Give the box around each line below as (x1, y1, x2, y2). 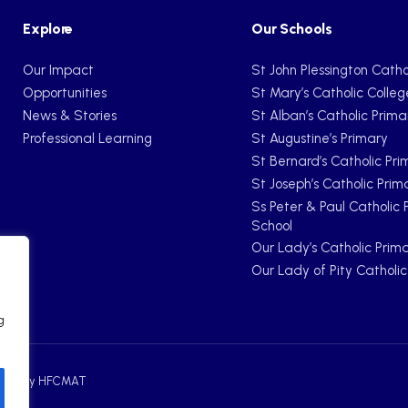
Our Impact (23, 62, 95, 79)
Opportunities (23, 85, 107, 102)
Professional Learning (23, 130, 153, 148)
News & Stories (23, 107, 117, 125)
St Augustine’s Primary (251, 130, 389, 148)
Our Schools (251, 20, 332, 38)
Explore (23, 20, 73, 38)
